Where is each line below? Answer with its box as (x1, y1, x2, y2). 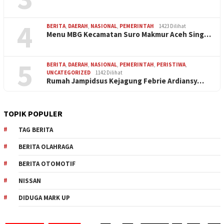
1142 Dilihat (95, 69, 122, 76)
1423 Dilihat (159, 22, 186, 30)
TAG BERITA (18, 125, 53, 134)
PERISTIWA (156, 61, 185, 68)
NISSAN (18, 176, 41, 185)
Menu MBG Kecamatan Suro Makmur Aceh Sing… (46, 29, 211, 39)
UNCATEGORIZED (46, 69, 90, 76)
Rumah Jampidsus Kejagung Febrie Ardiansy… (46, 76, 204, 86)
